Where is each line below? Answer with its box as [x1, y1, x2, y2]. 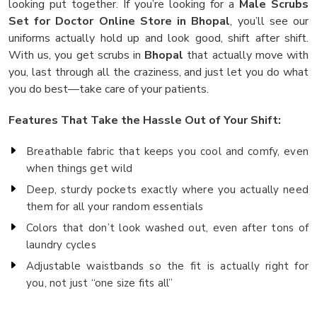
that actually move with [183, 47, 309, 63]
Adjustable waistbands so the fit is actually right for [26, 258, 309, 273]
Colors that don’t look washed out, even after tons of [26, 220, 309, 235]
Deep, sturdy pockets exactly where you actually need [26, 182, 309, 197]
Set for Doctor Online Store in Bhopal [8, 13, 231, 29]
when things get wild [26, 161, 132, 175]
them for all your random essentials [26, 199, 203, 214]
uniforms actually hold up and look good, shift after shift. [8, 30, 309, 46]
